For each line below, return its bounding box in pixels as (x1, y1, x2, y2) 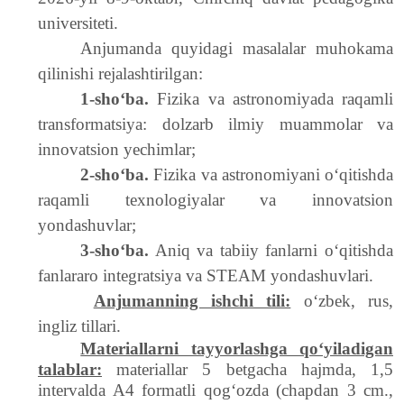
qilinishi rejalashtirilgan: (38, 64, 207, 83)
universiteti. (38, 14, 123, 32)
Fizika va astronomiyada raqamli (149, 89, 393, 108)
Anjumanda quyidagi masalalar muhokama (80, 39, 393, 58)
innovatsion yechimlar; (38, 140, 196, 159)
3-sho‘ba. (80, 241, 150, 260)
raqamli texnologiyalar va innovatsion (38, 190, 393, 209)
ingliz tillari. (38, 317, 125, 335)
